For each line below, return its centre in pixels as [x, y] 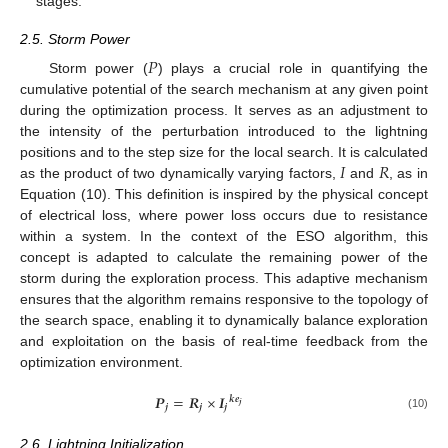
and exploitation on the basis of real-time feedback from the [224, 340]
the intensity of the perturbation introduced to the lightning [224, 130]
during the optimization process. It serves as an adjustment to [224, 109]
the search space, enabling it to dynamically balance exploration [224, 319]
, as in [408, 172]
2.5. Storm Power [75, 39]
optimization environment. [101, 361]
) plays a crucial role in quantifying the [293, 67]
